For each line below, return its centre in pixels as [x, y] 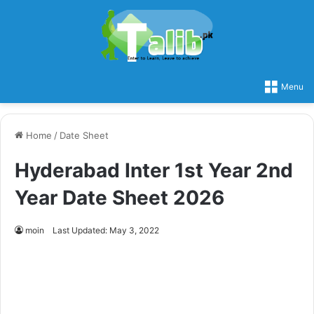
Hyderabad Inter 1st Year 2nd [154, 170]
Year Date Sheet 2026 [120, 197]
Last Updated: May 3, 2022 [106, 230]
